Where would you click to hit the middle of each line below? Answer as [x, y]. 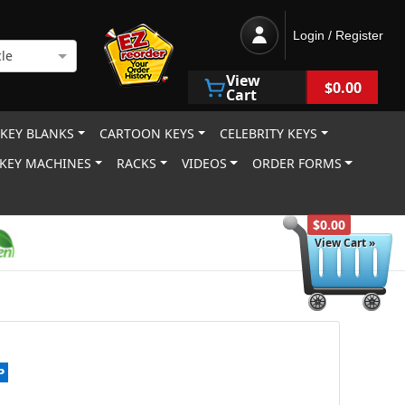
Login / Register [338, 35]
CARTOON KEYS [147, 133]
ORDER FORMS [297, 163]
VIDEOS [204, 163]
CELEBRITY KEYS [269, 133]
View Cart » [345, 243]
